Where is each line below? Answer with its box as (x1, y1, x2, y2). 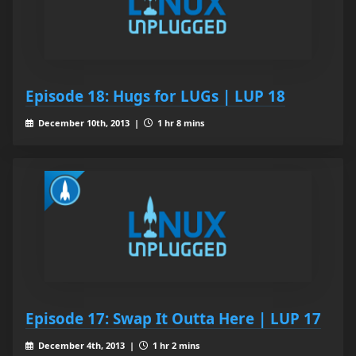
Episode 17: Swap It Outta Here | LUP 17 (25, 308, 321, 329)
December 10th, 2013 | (35, 117, 144, 130)
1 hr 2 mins (149, 339, 199, 352)
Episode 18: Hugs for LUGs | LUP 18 (25, 86, 285, 106)
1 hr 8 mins (154, 117, 204, 130)
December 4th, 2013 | (35, 339, 139, 352)
